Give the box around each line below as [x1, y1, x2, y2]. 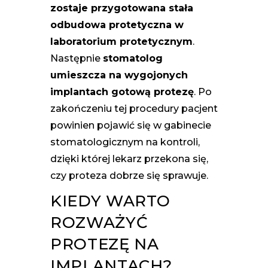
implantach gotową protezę [50, 86, 194, 98]
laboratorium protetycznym [50, 35, 193, 47]
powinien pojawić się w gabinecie [50, 119, 211, 131]
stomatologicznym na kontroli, [50, 136, 200, 148]
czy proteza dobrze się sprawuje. [50, 169, 208, 181]
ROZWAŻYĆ [50, 212, 148, 232]
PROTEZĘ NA [50, 234, 159, 254]
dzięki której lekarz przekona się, [50, 153, 208, 165]
